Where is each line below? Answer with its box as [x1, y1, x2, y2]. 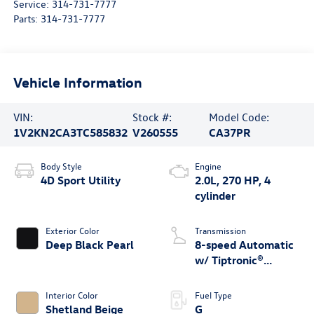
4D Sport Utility [40, 172, 121, 187]
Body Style [40, 159, 82, 172]
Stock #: [132, 109, 172, 124]
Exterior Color [45, 224, 100, 236]
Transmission [195, 224, 246, 236]
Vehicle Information [13, 73, 142, 91]
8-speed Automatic [195, 237, 294, 252]
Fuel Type [195, 288, 232, 301]
